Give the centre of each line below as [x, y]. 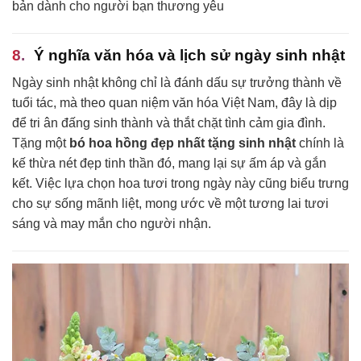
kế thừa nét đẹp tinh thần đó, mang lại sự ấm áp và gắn [169, 164]
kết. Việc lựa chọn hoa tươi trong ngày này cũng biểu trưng [180, 184]
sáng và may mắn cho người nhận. [112, 224]
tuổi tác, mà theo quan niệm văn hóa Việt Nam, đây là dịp [174, 103]
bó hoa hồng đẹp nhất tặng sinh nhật [183, 143]
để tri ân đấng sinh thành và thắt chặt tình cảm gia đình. [169, 123]
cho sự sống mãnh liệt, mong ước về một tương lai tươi [170, 204]
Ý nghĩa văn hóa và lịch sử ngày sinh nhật [189, 55]
